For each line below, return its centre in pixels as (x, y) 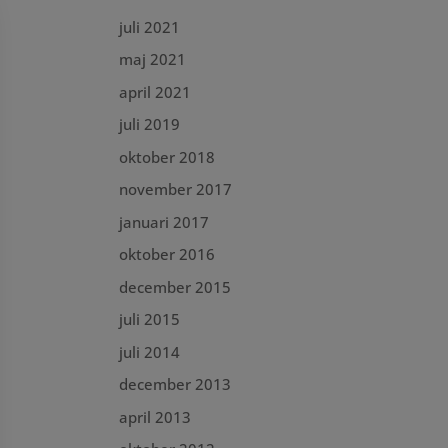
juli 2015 (150, 319)
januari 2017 (164, 221)
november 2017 (176, 189)
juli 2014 (150, 351)
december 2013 (175, 384)
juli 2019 (150, 124)
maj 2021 (153, 59)
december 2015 (175, 286)
